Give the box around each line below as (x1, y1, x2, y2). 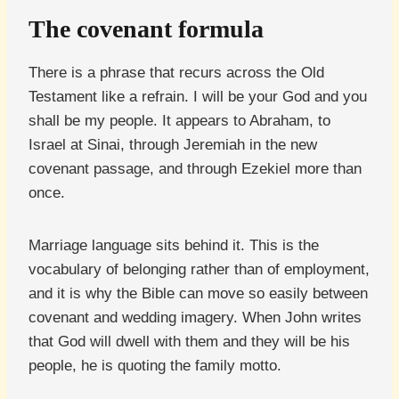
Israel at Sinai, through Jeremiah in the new (28, 136, 317, 154)
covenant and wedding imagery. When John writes (28, 309, 362, 327)
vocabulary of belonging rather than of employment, (28, 261, 370, 279)
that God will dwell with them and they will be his (28, 333, 350, 351)
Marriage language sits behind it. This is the (28, 237, 319, 255)
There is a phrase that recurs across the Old (28, 64, 324, 82)
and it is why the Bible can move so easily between (28, 285, 368, 303)
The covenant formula (28, 15, 264, 44)
